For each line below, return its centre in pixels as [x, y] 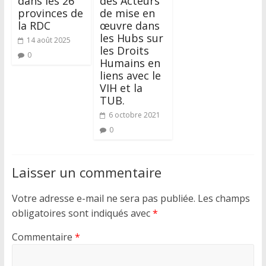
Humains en [130, 63]
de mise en [127, 13]
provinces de [50, 13]
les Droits [124, 50]
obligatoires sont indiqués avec [82, 213]
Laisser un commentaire [86, 172]
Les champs [224, 198]
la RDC [34, 26]
